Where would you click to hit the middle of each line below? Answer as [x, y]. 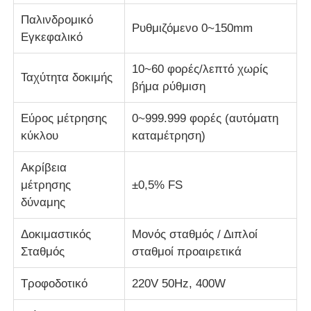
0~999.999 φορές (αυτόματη [205, 118]
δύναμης [43, 202]
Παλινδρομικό [57, 19]
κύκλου [40, 135]
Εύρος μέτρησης [64, 118]
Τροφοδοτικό [54, 283]
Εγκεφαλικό [52, 37]
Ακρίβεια [44, 167]
